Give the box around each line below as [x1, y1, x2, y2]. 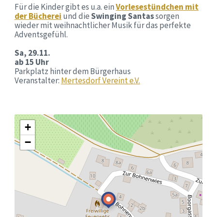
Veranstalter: [15, 75, 61, 86]
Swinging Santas [91, 11, 154, 21]
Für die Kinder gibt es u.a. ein [15, 1, 116, 12]
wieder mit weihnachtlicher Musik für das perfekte [15, 20, 191, 31]
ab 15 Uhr [15, 57, 49, 67]
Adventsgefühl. [15, 29, 68, 40]
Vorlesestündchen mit [116, 1, 199, 12]
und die [62, 11, 91, 21]
